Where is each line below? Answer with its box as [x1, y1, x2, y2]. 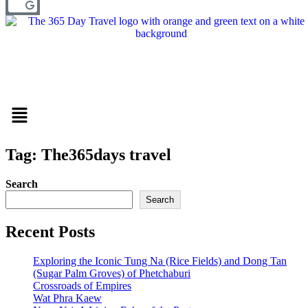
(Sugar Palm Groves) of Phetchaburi [33, 267, 190, 279]
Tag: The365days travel [5, 145, 171, 164]
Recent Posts [5, 222, 95, 241]
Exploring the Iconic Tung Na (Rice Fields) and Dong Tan [33, 254, 287, 267]
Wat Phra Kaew [33, 291, 102, 304]
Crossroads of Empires [33, 279, 131, 291]
